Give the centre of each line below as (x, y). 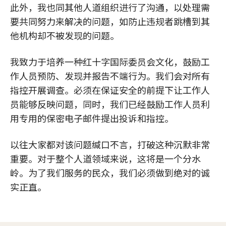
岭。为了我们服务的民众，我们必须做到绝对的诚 (110, 173)
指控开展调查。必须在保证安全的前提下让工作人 (110, 90)
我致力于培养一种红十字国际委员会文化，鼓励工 (110, 62)
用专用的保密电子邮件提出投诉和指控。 (92, 118)
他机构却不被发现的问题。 (65, 35)
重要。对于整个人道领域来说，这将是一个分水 (105, 158)
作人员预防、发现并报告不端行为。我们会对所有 (110, 76)
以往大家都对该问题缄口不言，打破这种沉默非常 (110, 144)
